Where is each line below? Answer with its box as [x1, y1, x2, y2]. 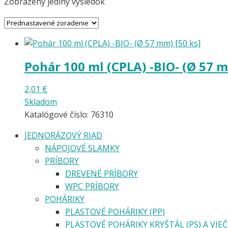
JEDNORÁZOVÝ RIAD [24, 129, 102, 141]
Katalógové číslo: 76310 [24, 108, 113, 120]
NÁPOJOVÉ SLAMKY [45, 142, 120, 154]
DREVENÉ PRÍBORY [65, 167, 138, 179]
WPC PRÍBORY [65, 180, 119, 192]
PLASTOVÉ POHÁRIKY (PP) [65, 206, 165, 217]
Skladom [24, 96, 57, 107]
